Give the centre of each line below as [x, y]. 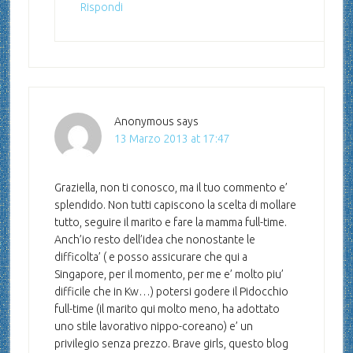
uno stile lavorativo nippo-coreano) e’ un [153, 327]
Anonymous [144, 122]
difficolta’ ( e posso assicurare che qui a [150, 257]
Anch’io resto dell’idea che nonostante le [154, 240]
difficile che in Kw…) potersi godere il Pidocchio [171, 292]
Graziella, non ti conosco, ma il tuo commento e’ [171, 188]
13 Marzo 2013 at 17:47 [172, 139]
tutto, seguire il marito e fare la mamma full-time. [170, 223]
